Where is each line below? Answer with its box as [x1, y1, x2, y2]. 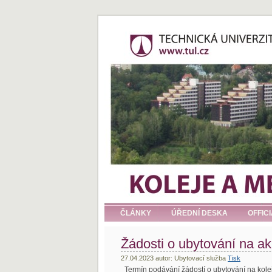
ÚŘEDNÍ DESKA [171, 209, 228, 217]
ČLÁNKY [120, 209, 151, 217]
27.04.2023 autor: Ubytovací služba [121, 254, 228, 262]
